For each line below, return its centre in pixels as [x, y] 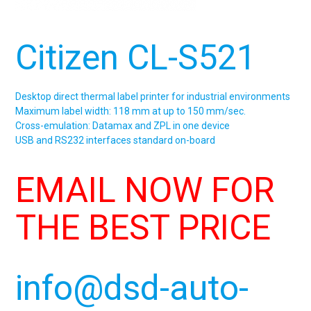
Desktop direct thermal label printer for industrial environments [153, 97]
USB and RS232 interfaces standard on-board [116, 141]
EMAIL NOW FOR [145, 190]
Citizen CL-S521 [136, 57]
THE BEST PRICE [143, 227]
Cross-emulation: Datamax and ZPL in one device [123, 126]
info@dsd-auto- [132, 288]
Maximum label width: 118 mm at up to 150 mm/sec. [131, 111]
